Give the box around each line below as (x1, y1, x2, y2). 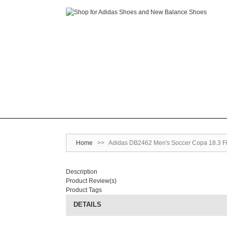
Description (66, 168, 97, 175)
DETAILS (73, 201, 101, 208)
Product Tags (66, 186, 102, 194)
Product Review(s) (66, 177, 117, 184)
